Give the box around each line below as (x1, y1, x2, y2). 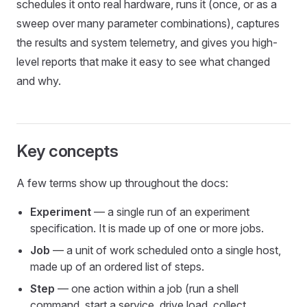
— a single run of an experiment (91, 205, 249, 219)
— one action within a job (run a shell (55, 282, 238, 295)
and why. (16, 74, 61, 88)
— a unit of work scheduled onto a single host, (50, 243, 281, 257)
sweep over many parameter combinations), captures (16, 16, 280, 30)
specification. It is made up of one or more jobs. (30, 221, 264, 235)
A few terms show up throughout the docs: (16, 176, 228, 190)
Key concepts (16, 141, 119, 161)
